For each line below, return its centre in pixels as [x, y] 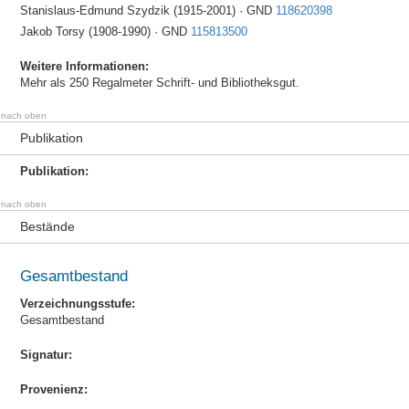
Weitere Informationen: [84, 66]
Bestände [47, 226]
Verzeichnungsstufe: [77, 304]
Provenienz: [53, 389]
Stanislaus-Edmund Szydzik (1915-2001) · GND [147, 10]
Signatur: [46, 355]
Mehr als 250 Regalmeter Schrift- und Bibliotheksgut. [159, 83]
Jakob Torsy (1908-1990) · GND [105, 31]
